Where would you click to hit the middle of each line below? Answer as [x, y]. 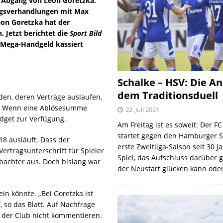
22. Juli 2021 [143, 110]
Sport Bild [86, 33]
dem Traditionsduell [168, 96]
